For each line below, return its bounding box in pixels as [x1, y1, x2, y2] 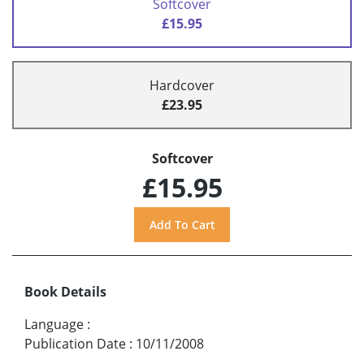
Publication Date [24, 334, 126, 353]
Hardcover [149, 76, 214, 95]
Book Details [24, 282, 106, 301]
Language [24, 314, 84, 333]
